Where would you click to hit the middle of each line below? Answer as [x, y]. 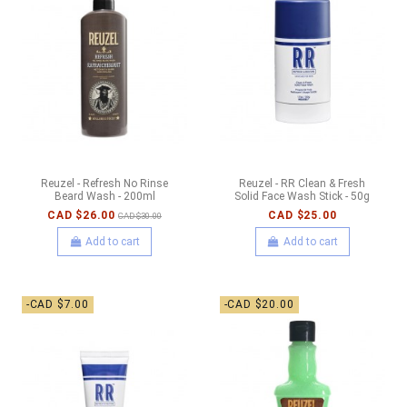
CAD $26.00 [82, 215]
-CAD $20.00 [259, 305]
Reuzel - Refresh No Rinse [105, 183]
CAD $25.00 [303, 215]
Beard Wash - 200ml [104, 196]
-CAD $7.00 [57, 305]
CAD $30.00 [140, 215]
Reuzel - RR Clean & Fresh [303, 183]
